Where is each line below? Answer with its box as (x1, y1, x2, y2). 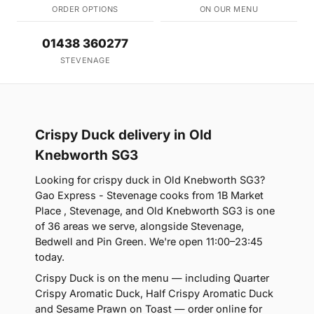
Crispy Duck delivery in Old (35, 127, 212, 144)
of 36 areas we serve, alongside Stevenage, (35, 220, 244, 233)
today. (35, 251, 64, 264)
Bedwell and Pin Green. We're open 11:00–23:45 (35, 235, 263, 248)
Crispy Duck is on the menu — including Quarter (35, 272, 269, 285)
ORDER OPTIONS (52, 4, 118, 15)
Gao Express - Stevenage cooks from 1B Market (35, 189, 264, 202)
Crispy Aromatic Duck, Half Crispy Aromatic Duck (35, 287, 273, 300)
